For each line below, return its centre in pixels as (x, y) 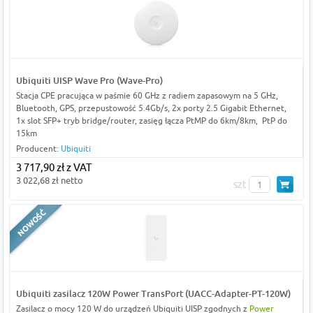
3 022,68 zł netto (49, 181)
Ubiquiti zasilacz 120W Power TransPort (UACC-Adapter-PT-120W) (153, 294)
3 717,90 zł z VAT (53, 168)
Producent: (38, 149)
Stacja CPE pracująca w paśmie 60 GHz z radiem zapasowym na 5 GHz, (147, 96)
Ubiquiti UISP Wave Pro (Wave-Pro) (89, 81)
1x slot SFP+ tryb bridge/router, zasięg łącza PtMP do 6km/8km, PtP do (151, 121)
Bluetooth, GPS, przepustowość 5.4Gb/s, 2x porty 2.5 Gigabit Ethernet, (151, 108)
